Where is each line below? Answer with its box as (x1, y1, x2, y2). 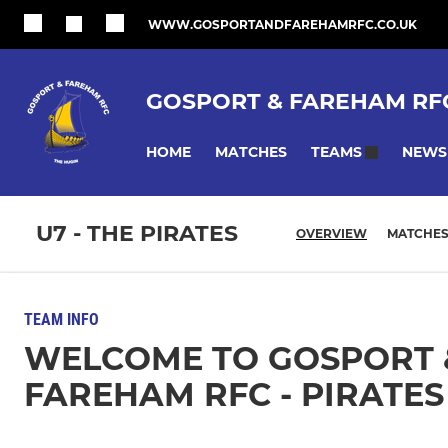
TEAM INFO (24, 310, 99, 329)
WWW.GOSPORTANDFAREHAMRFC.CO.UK (148, 17, 417, 32)
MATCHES (215, 142, 287, 161)
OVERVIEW (296, 226, 367, 242)
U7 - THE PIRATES (36, 220, 238, 248)
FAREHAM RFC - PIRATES (24, 375, 444, 414)
